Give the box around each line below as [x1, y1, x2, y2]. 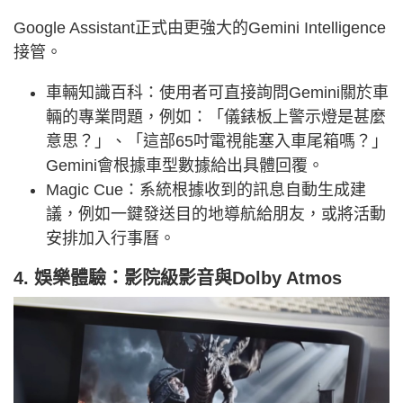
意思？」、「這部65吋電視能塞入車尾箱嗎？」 [46, 132, 388, 151]
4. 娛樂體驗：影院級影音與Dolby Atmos [13, 268, 342, 289]
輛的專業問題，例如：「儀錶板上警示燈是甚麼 [46, 108, 386, 127]
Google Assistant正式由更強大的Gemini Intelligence [13, 19, 386, 38]
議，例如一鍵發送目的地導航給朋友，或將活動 [46, 205, 386, 224]
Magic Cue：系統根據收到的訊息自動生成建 [46, 181, 366, 200]
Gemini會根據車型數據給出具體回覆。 [46, 157, 324, 175]
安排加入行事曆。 [46, 229, 175, 248]
